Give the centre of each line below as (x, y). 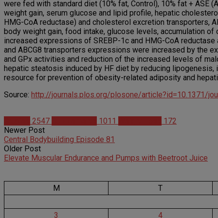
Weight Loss (140, 121)
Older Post (22, 149)
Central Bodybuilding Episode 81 (59, 140)
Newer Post (24, 130)
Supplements (74, 121)
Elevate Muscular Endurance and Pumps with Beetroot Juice (106, 158)
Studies (17, 121)
